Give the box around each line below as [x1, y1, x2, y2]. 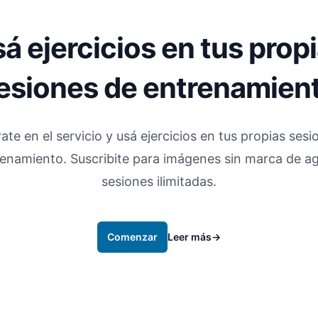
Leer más [168, 231, 212, 243]
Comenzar [107, 231, 158, 243]
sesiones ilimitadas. [102, 174, 216, 189]
